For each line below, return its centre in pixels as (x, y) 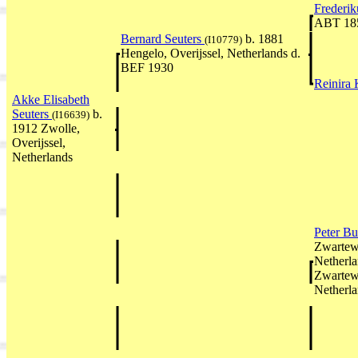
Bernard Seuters (163, 38)
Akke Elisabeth (51, 99)
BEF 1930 (147, 67)
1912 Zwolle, (46, 128)
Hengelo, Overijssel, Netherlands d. (211, 53)
